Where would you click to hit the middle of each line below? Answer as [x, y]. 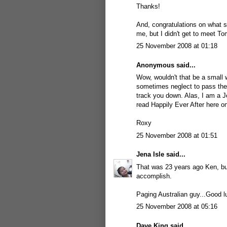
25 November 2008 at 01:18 [177, 46]
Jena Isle [150, 154]
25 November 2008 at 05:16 [177, 206]
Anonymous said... [166, 65]
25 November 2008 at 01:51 [177, 135]
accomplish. [154, 176]
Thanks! [148, 6]
